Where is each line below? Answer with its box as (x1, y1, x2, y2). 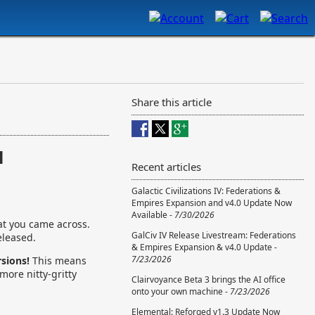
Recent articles (131, 160, 201, 174)
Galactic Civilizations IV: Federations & (131, 185, 281, 197)
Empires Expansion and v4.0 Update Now (131, 197, 292, 209)
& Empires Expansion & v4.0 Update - (131, 241, 277, 253)
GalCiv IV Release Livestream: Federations (131, 229, 296, 241)
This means (32, 254, 86, 267)
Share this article (131, 95, 212, 109)
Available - (131, 209, 174, 221)
